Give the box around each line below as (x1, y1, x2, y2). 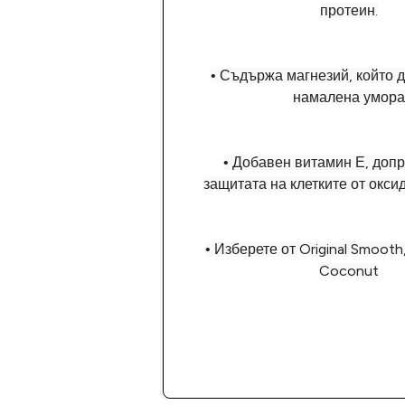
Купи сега (314, 346, 384, 363)
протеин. (320, 3, 378, 19)
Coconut (319, 263, 379, 279)
